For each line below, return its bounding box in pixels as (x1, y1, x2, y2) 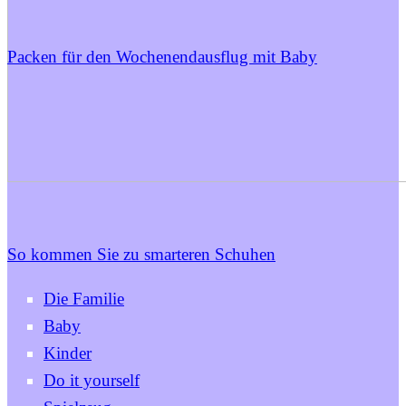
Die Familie (43, 289, 124, 308)
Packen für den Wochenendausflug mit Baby (7, 47, 317, 66)
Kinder (43, 343, 92, 362)
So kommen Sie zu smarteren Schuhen (7, 245, 275, 264)
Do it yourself (43, 371, 140, 390)
